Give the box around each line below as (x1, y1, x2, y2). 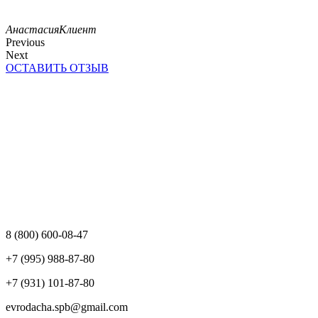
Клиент (59, 23, 97, 35)
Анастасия (6, 23, 59, 35)
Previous (6, 35, 45, 48)
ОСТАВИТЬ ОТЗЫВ (6, 61, 109, 74)
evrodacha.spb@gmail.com (6, 300, 128, 313)
